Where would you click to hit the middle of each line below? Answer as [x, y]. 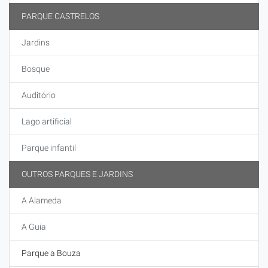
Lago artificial [47, 121]
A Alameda [42, 200]
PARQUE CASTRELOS [60, 16]
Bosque [36, 69]
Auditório [39, 95]
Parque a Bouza [51, 253]
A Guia [34, 227]
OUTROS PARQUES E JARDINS [77, 174]
